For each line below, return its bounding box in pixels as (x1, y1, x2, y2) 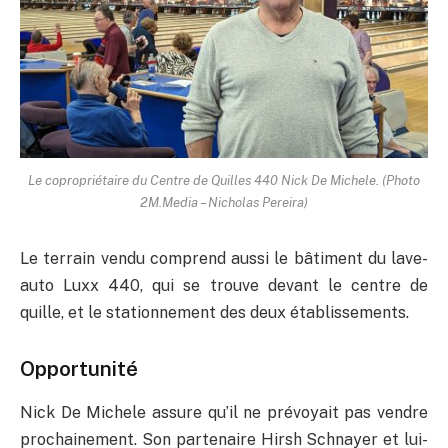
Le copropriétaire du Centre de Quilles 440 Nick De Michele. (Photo (28, 172, 420, 189)
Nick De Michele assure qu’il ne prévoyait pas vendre (20, 403, 428, 423)
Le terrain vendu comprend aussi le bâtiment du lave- (20, 249, 428, 269)
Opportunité (20, 355, 138, 381)
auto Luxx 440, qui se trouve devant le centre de (20, 276, 428, 296)
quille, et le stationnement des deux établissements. (20, 303, 409, 323)
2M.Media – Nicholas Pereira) (140, 194, 308, 211)
